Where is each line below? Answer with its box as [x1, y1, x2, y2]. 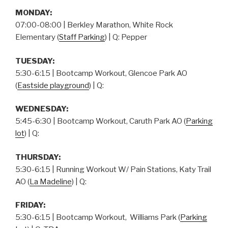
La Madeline [30, 177, 72, 186]
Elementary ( [15, 33, 59, 42]
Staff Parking [59, 33, 105, 42]
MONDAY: [15, 8, 52, 18]
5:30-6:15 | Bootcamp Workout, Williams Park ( [15, 213, 180, 222]
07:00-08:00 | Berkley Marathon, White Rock [15, 20, 173, 30]
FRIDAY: [15, 201, 45, 210]
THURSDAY [15, 152, 59, 162]
